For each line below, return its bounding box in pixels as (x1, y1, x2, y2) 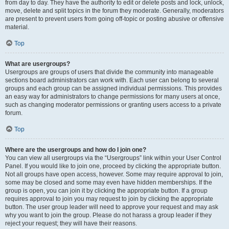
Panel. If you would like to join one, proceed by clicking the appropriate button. (5, 163, 221, 170)
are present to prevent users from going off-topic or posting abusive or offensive (5, 15, 224, 22)
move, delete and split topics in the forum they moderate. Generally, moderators (5, 7, 224, 14)
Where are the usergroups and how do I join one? (5, 146, 146, 153)
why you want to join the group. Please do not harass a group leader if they (5, 212, 212, 219)
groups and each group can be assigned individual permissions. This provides (5, 85, 222, 92)
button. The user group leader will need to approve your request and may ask (5, 203, 218, 211)
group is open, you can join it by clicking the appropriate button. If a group (5, 187, 208, 194)
